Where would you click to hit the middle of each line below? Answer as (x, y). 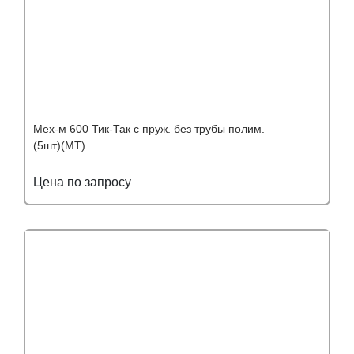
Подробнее (94, 214)
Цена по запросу (82, 183)
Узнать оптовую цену (241, 214)
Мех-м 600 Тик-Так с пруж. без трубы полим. (149, 129)
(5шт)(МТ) (59, 146)
